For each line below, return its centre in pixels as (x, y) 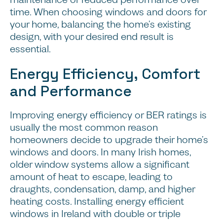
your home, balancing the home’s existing (100, 24)
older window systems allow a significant (100, 165)
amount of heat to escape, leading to (91, 177)
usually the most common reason (84, 128)
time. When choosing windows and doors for (108, 12)
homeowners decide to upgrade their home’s (109, 140)
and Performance (71, 92)
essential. (30, 49)
